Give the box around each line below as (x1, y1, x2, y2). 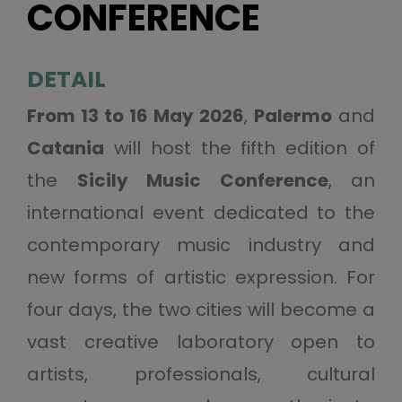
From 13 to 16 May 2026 (26, 103, 245, 128)
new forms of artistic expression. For (26, 265, 376, 290)
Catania (26, 135, 104, 161)
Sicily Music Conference (76, 168, 328, 193)
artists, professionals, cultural (26, 362, 376, 387)
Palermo (254, 103, 333, 128)
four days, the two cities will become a (26, 297, 376, 322)
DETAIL (26, 64, 106, 95)
